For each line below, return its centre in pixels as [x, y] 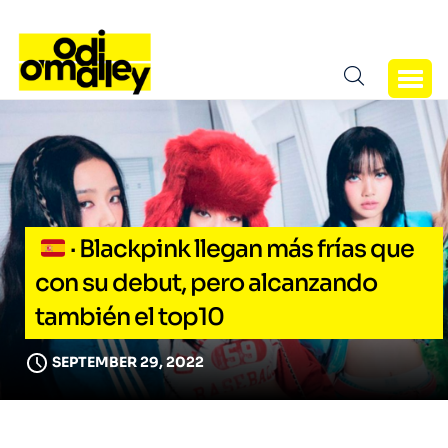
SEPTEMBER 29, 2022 [128, 362]
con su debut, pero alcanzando [206, 283]
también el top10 [129, 317]
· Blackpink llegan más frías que [240, 249]
